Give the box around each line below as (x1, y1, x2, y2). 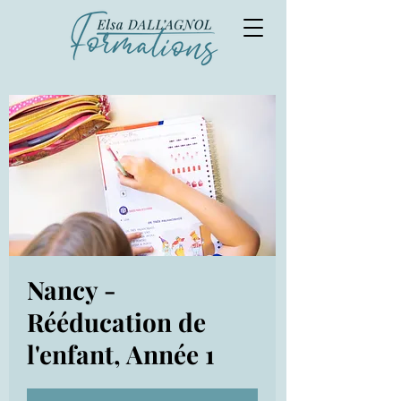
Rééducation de (27, 305, 206, 338)
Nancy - (27, 273, 115, 306)
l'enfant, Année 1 (27, 337, 215, 371)
